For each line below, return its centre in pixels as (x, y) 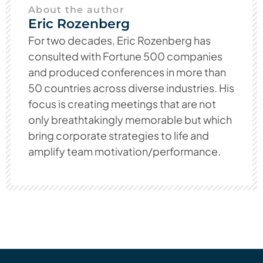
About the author (76, 10)
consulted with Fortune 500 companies (125, 56)
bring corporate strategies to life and (119, 136)
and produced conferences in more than (127, 72)
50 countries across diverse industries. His (131, 88)
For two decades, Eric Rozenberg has (119, 41)
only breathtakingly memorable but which (130, 120)
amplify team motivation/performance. (124, 151)
